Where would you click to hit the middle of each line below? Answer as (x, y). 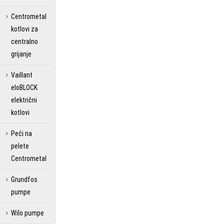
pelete (20, 146)
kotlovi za (24, 29)
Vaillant (22, 75)
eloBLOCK (24, 87)
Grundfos (24, 179)
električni (24, 100)
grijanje (21, 54)
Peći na (21, 133)
